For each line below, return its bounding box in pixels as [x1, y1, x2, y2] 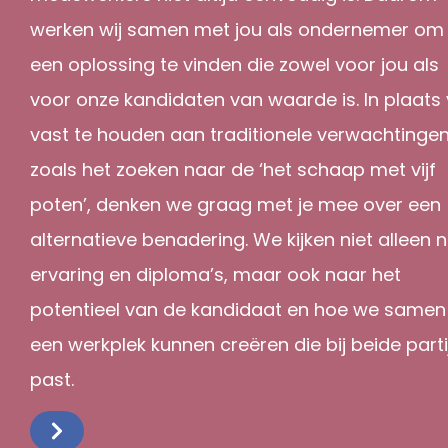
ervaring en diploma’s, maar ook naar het [30, 262, 401, 287]
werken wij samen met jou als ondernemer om [30, 17, 444, 42]
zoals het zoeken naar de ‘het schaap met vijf [30, 157, 436, 182]
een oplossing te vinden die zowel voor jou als [30, 52, 439, 77]
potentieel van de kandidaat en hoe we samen [30, 297, 446, 322]
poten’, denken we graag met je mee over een [30, 192, 441, 217]
